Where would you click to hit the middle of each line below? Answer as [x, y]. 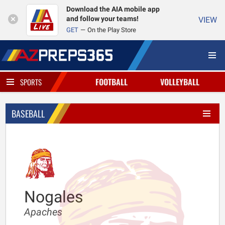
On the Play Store [112, 30]
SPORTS [31, 82]
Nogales [54, 197]
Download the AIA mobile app [113, 9]
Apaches [43, 212]
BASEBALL [28, 114]
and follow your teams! [102, 19]
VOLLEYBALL [180, 82]
